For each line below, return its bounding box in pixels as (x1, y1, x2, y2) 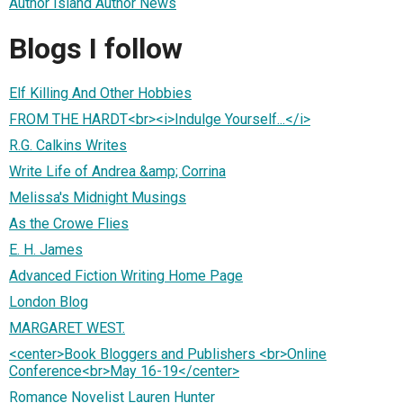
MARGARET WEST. (9, 319, 125, 337)
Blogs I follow (9, 31, 183, 66)
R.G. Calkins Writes (9, 137, 127, 155)
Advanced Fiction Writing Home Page (9, 267, 243, 285)
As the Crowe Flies (9, 215, 129, 233)
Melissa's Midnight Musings (9, 189, 186, 207)
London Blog (9, 293, 88, 311)
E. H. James (9, 241, 83, 259)
